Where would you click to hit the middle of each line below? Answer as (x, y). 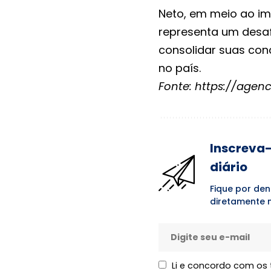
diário (229, 167)
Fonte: (177, 86)
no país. (180, 68)
